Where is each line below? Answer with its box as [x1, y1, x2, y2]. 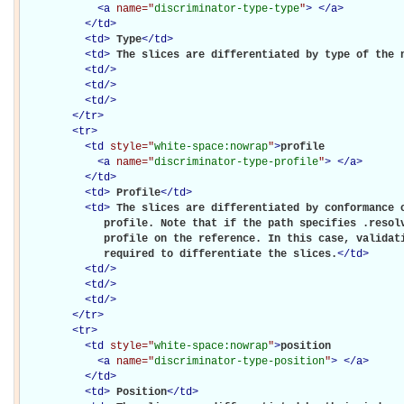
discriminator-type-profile [154, 155, 318, 169]
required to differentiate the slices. [22, 247, 337, 261]
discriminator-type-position [154, 354, 325, 368]
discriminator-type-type [154, 2, 299, 15]
